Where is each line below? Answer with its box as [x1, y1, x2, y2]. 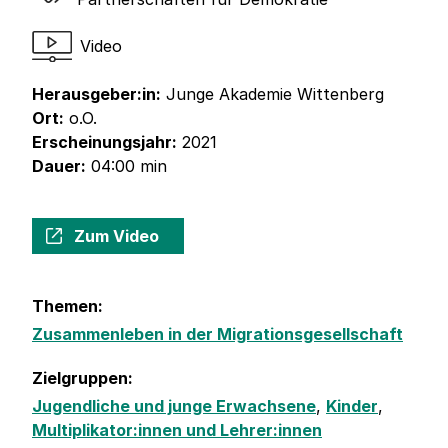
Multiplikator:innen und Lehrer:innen [32, 420, 322, 441]
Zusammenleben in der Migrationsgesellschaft [32, 324, 403, 345]
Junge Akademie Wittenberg [161, 84, 384, 105]
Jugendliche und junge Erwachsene [32, 396, 316, 417]
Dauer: [32, 156, 86, 177]
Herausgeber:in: [32, 84, 161, 105]
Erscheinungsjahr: [32, 132, 177, 153]
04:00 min [86, 156, 167, 177]
